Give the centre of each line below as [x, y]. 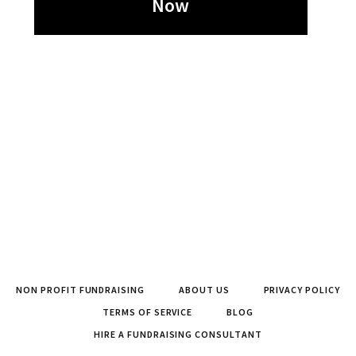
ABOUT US [204, 289]
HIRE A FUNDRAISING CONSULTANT [178, 334]
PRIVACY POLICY [302, 289]
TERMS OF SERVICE [147, 311]
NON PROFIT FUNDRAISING [81, 289]
